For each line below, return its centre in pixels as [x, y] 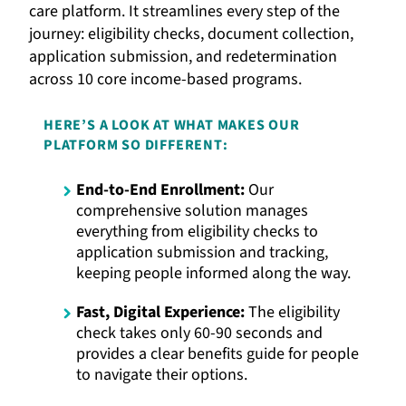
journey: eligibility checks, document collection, [191, 34]
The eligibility [292, 312]
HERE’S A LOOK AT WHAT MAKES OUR [172, 125]
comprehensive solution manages [192, 210]
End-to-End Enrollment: [160, 189]
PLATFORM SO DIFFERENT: [136, 145]
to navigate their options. [162, 374]
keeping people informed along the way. [213, 273]
